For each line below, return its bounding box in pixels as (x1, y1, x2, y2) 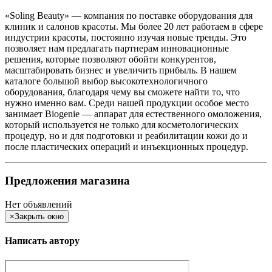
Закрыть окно (15, 212, 64, 222)
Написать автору (5, 236, 80, 246)
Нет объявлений (5, 199, 72, 210)
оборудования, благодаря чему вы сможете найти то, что (5, 86, 240, 97)
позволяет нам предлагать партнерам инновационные (5, 42, 229, 53)
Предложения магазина (5, 174, 130, 188)
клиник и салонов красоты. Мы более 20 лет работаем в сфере (5, 21, 263, 32)
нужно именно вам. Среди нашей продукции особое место (5, 97, 249, 108)
